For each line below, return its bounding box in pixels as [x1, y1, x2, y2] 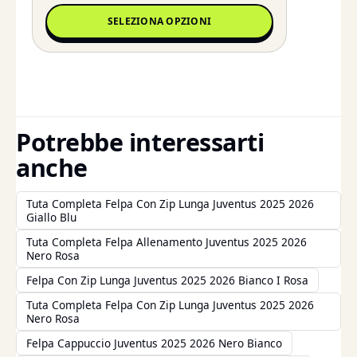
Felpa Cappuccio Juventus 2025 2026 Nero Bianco [26, 335, 282, 351]
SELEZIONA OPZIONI [107, 14, 212, 29]
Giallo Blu [26, 209, 76, 225]
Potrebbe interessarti [16, 126, 265, 159]
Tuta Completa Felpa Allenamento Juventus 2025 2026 [26, 233, 307, 249]
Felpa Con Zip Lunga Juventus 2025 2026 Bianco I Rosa [26, 272, 308, 288]
